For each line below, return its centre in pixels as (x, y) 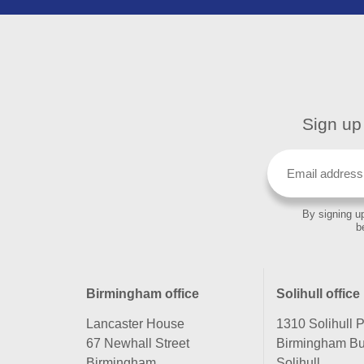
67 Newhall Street (138, 343)
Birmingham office (143, 293)
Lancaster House (135, 323)
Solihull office (318, 293)
